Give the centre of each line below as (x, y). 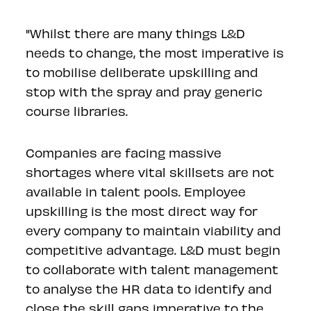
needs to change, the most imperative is (155, 52)
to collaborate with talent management (152, 269)
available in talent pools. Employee (136, 191)
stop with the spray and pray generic (144, 91)
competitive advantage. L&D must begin (153, 249)
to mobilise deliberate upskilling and (142, 72)
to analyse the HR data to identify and (149, 288)
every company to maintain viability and (154, 230)
